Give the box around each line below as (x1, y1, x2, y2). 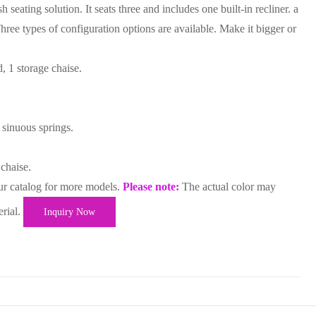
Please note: (123, 181, 179, 193)
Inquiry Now (44, 207, 95, 217)
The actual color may (179, 181, 276, 193)
